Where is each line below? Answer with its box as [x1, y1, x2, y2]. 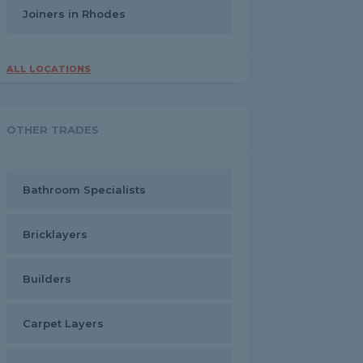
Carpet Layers [23, 317, 104, 330]
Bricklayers [23, 228, 88, 241]
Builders [23, 272, 71, 285]
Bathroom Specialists [23, 183, 146, 196]
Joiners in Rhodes [23, 7, 126, 20]
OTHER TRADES [6, 123, 99, 136]
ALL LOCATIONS [6, 63, 91, 75]
